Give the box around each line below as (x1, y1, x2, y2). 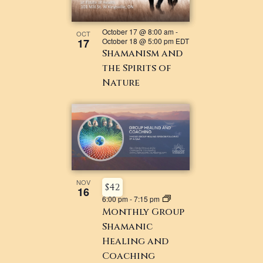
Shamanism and (102, 47, 183, 60)
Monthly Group (102, 205, 185, 219)
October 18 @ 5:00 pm (102, 36, 174, 46)
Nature (102, 76, 140, 90)
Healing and (102, 235, 169, 248)
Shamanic (102, 220, 153, 234)
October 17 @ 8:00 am (102, 26, 174, 37)
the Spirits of (102, 62, 171, 75)
